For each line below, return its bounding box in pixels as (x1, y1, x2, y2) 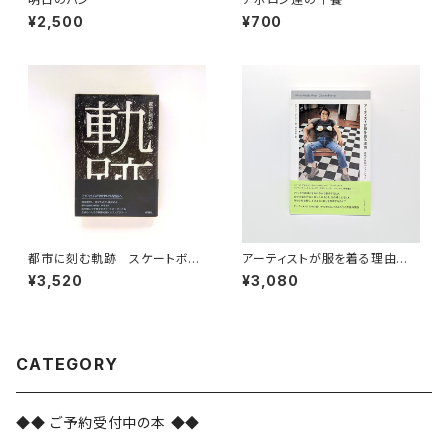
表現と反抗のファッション (242, 266, 383, 281)
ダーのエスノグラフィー (28, 266, 156, 281)
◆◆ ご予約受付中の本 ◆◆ (16, 414, 201, 431)
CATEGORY (16, 354, 119, 374)
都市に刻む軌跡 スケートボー (28, 251, 202, 266)
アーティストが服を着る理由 (242, 251, 410, 266)
